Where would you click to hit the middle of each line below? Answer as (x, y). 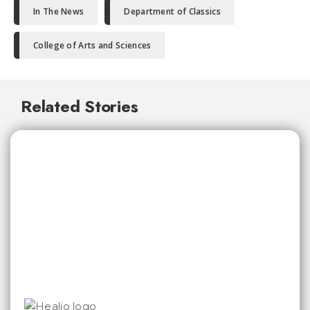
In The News (59, 11)
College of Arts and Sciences (92, 45)
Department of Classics (172, 11)
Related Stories (80, 106)
